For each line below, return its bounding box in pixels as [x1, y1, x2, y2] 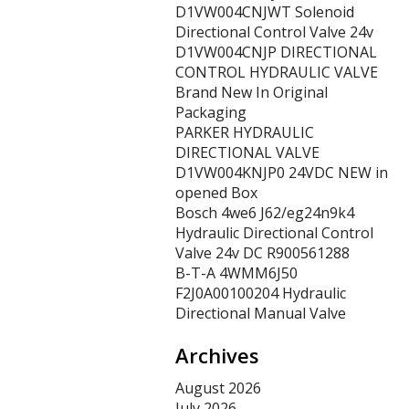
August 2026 [175, 378, 261, 398]
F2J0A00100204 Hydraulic [175, 283, 346, 303]
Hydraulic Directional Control [175, 223, 373, 243]
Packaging [175, 102, 246, 122]
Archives [175, 341, 259, 369]
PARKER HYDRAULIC [175, 122, 314, 142]
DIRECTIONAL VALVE [175, 142, 320, 163]
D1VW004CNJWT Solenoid [175, 2, 354, 22]
